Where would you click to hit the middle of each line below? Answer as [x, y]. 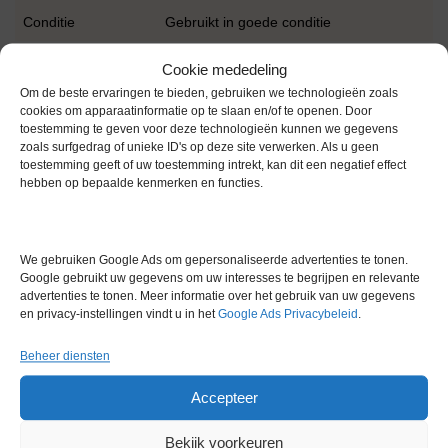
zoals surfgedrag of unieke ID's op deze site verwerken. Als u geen [199, 147]
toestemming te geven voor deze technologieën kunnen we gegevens [209, 129]
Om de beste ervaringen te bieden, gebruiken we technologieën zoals [209, 93]
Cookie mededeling [224, 70]
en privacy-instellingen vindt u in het [119, 314]
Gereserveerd [151, 261]
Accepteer [224, 398]
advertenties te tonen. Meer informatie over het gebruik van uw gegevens [217, 296]
